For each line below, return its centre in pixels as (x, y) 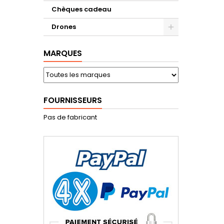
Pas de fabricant (70, 117)
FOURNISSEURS (73, 100)
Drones (64, 27)
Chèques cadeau (81, 9)
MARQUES (63, 53)
